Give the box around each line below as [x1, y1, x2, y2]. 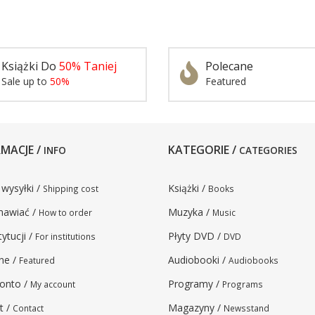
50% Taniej [59, 58, 117, 74]
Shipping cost [43, 183, 98, 194]
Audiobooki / [168, 253, 229, 266]
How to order [39, 207, 92, 218]
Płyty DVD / [168, 229, 224, 243]
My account [30, 278, 75, 290]
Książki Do [1, 58, 59, 74]
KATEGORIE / [168, 142, 239, 157]
